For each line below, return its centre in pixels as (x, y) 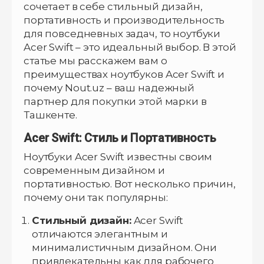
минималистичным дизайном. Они (124, 247)
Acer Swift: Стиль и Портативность (120, 138)
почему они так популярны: (96, 197)
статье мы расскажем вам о (95, 60)
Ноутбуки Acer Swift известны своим (118, 156)
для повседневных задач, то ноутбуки (122, 33)
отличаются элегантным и (100, 234)
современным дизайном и (94, 170)
